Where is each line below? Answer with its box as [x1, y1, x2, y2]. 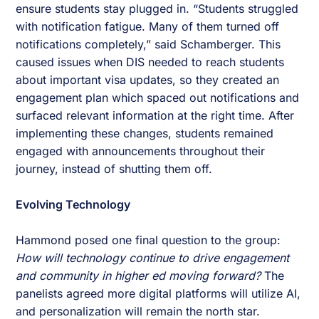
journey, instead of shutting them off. [16, 162, 213, 177]
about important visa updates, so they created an [16, 73, 280, 88]
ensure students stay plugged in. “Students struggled [16, 1, 299, 16]
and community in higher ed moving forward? [16, 268, 261, 283]
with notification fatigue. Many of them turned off [16, 19, 280, 34]
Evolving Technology [16, 197, 131, 212]
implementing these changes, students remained [16, 126, 274, 141]
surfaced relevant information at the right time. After [16, 108, 295, 123]
